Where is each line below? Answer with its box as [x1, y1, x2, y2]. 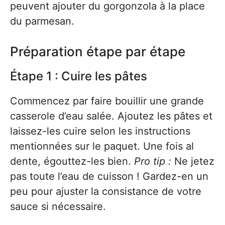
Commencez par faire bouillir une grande [10, 95, 204, 107]
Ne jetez [171, 155, 214, 167]
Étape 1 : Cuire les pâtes [10, 69, 147, 83]
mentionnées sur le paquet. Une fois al [10, 140, 194, 152]
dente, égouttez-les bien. [10, 155, 134, 167]
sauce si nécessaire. [10, 200, 106, 212]
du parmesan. [10, 15, 74, 27]
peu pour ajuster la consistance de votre [10, 185, 201, 197]
